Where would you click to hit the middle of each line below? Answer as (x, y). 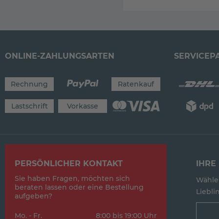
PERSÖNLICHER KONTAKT (69, 164)
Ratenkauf (136, 84)
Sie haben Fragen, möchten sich (72, 178)
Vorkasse (83, 106)
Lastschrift (29, 106)
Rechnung (29, 84)
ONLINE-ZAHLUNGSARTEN (60, 56)
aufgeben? (33, 196)
